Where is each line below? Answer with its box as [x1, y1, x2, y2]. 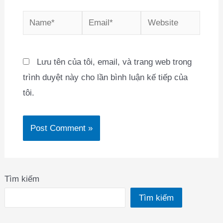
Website [140, 13, 171, 23]
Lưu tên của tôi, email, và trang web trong [36, 57, 192, 67]
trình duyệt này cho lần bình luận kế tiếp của [22, 73, 188, 83]
